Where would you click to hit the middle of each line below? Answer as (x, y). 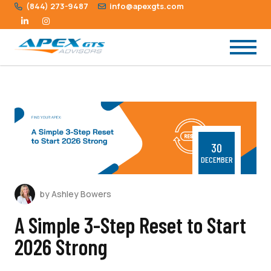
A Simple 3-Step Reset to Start (130, 224)
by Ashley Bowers (76, 194)
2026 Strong (61, 246)
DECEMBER (217, 160)
